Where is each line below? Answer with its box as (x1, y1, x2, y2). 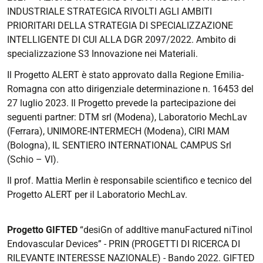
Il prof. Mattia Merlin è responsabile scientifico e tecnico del (7, 174, 252, 186)
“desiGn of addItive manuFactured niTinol (77, 224, 252, 235)
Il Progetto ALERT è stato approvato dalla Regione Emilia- (7, 69, 244, 80)
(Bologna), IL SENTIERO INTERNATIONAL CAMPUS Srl (7, 139, 231, 151)
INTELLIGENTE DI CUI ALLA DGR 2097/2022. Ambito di (7, 33, 236, 45)
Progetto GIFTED (7, 224, 77, 235)
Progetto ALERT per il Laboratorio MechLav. (7, 188, 187, 200)
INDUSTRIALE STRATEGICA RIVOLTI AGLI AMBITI (7, 5, 212, 17)
